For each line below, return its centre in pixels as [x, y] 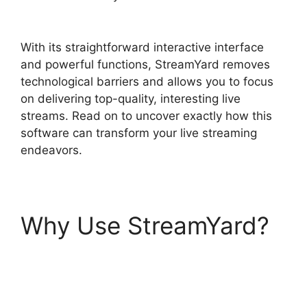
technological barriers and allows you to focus [147, 81]
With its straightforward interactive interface [142, 47]
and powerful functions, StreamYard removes [145, 64]
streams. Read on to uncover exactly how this [146, 115]
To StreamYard [102, 283]
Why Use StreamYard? [145, 225]
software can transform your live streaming [139, 133]
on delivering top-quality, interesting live [131, 98]
